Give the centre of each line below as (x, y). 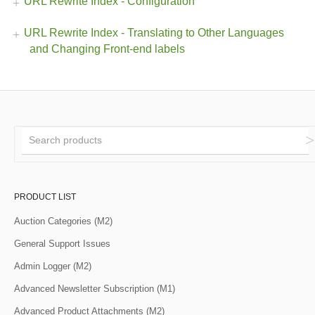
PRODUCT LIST (45, 197)
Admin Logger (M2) (53, 266)
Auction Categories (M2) (63, 221)
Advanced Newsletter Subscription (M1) (95, 288)
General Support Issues (62, 243)
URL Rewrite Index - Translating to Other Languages (154, 32)
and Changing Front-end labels (107, 49)
